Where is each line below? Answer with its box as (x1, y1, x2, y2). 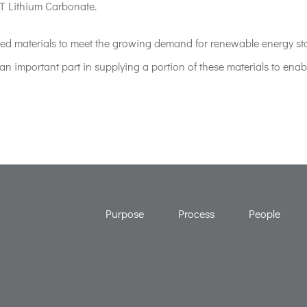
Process (178, 206, 215, 221)
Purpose (106, 206, 145, 221)
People (249, 206, 281, 221)
